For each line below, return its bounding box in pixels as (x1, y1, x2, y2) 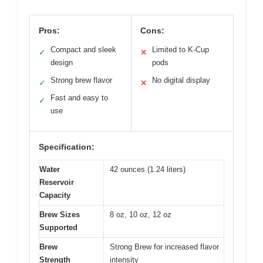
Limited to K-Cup (152, 45, 209, 54)
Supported (39, 222, 77, 232)
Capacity (39, 190, 70, 200)
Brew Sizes (39, 210, 80, 219)
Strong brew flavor (50, 75, 112, 85)
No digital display (152, 75, 210, 85)
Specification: (39, 141, 95, 151)
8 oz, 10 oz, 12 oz (110, 210, 171, 219)
